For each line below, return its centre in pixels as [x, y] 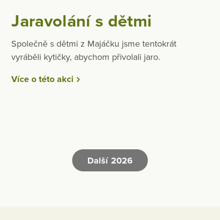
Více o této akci [43, 79]
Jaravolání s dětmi [82, 21]
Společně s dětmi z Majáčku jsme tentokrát [94, 44]
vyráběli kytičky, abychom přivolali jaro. [86, 57]
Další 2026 [110, 160]
